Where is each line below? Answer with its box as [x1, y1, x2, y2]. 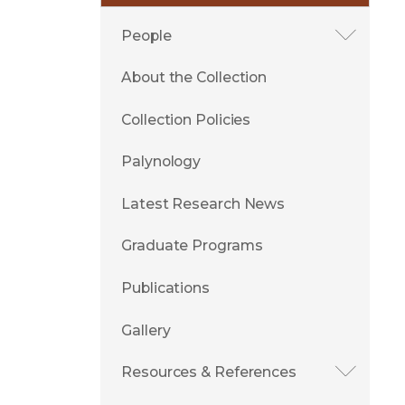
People [121, 26, 172, 44]
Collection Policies [121, 110, 251, 128]
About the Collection [121, 69, 268, 87]
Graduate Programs [121, 237, 263, 255]
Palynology [121, 153, 202, 171]
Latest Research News [121, 194, 286, 212]
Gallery [121, 321, 171, 339]
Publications [121, 279, 210, 297]
